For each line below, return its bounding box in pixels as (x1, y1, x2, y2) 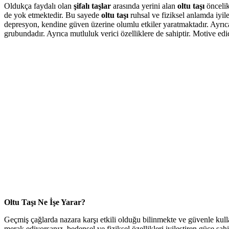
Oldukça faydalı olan (4, 1, 74, 10)
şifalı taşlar (74, 1, 113, 10)
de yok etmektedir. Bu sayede (4, 10, 101, 19)
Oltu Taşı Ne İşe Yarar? (4, 197, 85, 207)
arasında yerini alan (113, 1, 177, 10)
